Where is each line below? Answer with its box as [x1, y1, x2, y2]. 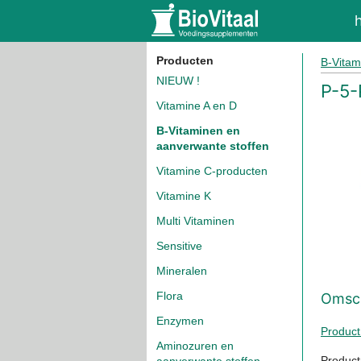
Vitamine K [156, 189, 211, 202]
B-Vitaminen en [156, 124, 240, 137]
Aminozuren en [156, 339, 234, 352]
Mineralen [156, 264, 207, 277]
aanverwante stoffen [156, 139, 269, 152]
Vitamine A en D [156, 99, 237, 112]
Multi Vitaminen [156, 214, 234, 227]
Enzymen [156, 314, 204, 327]
